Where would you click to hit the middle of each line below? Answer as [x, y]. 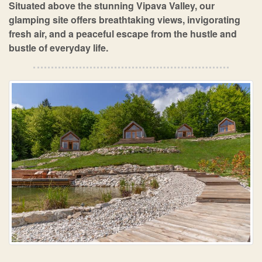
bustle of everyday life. [58, 48]
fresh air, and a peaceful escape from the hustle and [123, 34]
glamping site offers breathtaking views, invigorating [125, 20]
